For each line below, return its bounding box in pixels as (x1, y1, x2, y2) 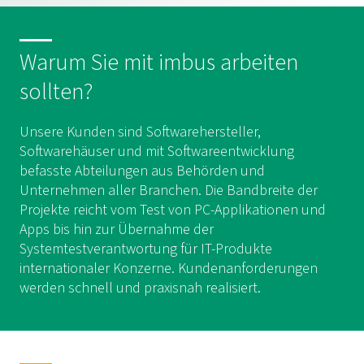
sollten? (19, 76, 93, 108)
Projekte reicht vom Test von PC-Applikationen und (19, 200, 326, 220)
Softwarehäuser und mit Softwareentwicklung (19, 141, 294, 162)
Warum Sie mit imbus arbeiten (19, 46, 298, 79)
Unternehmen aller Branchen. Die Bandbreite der (19, 180, 318, 201)
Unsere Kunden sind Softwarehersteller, (19, 122, 261, 142)
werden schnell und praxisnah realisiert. (19, 278, 261, 298)
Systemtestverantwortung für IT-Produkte (19, 239, 272, 259)
